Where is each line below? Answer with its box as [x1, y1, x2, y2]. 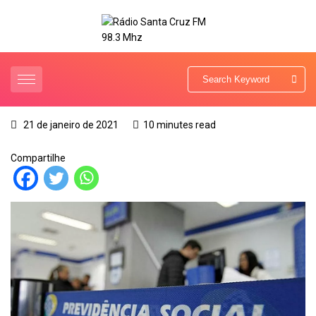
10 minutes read [143, 119, 216, 131]
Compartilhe [11, 152, 66, 164]
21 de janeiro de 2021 [21, 119, 119, 131]
